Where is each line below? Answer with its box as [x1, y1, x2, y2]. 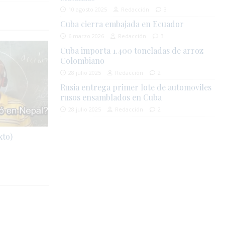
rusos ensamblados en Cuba [60, 92, 162, 103]
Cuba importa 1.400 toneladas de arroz [60, 45, 204, 56]
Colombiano [60, 55, 105, 66]
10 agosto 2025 [68, 6, 107, 14]
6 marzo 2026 [68, 32, 104, 40]
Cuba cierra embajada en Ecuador [60, 19, 184, 30]
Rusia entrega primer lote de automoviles [60, 82, 212, 93]
